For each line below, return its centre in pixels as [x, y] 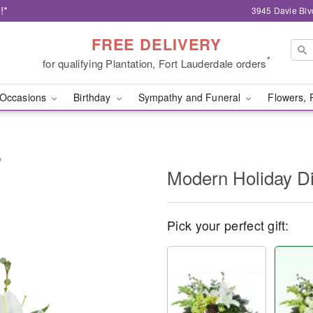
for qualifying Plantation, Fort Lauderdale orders [154, 63]
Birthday [94, 97]
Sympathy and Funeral [191, 97]
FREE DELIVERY [156, 44]
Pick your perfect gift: [228, 225]
